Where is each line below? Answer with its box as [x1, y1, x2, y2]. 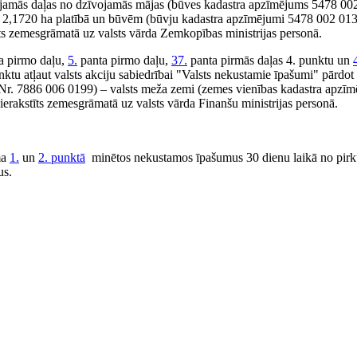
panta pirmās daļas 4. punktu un [187, 53, 353, 67]
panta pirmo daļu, [77, 53, 171, 67]
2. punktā [38, 151, 85, 164]
